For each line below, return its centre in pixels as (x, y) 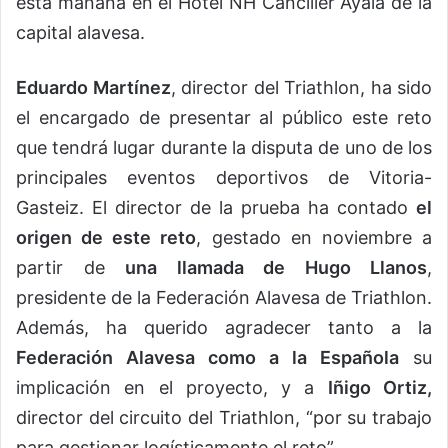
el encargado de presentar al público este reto (224, 117)
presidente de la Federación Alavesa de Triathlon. (224, 297)
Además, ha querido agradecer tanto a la (224, 327)
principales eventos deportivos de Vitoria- (224, 177)
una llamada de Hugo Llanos (276, 267)
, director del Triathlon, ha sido (301, 87)
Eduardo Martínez (93, 87)
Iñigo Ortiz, (380, 387)
